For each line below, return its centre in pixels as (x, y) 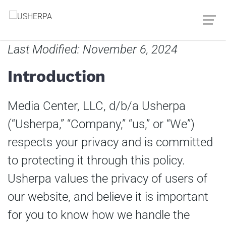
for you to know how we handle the (99, 215)
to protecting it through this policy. (96, 160)
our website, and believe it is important (108, 196)
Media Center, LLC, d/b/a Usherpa (97, 106)
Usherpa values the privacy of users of (107, 178)
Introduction (56, 76)
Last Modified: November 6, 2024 (93, 49)
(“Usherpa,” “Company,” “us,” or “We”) (101, 124)
